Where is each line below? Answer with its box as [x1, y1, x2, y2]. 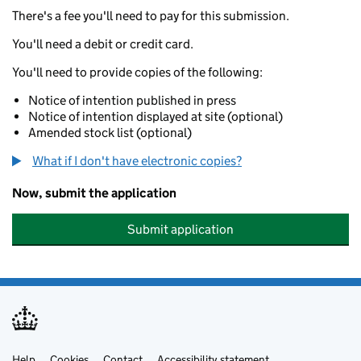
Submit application [127, 222, 234, 237]
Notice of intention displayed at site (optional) [28, 109, 283, 124]
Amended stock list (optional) [28, 125, 192, 140]
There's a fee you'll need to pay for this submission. [12, 8, 289, 23]
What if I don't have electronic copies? [32, 153, 242, 168]
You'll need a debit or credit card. [12, 36, 193, 52]
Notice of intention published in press [28, 93, 236, 108]
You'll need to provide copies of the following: [12, 64, 263, 80]
